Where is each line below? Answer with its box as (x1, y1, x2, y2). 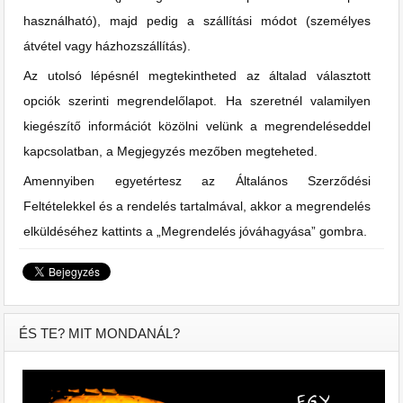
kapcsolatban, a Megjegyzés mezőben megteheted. (23, 143, 318, 158)
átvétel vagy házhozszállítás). (23, 38, 191, 53)
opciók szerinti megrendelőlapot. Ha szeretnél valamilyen (23, 93, 371, 108)
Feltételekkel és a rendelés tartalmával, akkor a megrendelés (23, 198, 371, 213)
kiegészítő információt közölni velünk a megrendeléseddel (23, 118, 371, 133)
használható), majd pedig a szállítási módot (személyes (23, 13, 371, 28)
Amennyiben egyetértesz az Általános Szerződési (23, 173, 371, 188)
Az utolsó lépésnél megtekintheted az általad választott (23, 67, 371, 83)
